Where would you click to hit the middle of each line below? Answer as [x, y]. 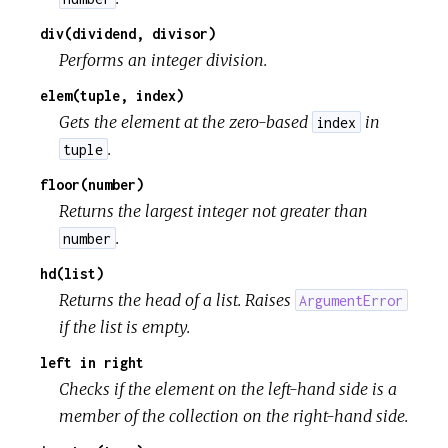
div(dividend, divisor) [128, 33]
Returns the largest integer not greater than [214, 210]
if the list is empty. [125, 326]
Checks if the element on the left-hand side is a [228, 388]
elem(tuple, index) [112, 95]
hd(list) [72, 273]
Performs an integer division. [163, 59]
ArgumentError [351, 300]
